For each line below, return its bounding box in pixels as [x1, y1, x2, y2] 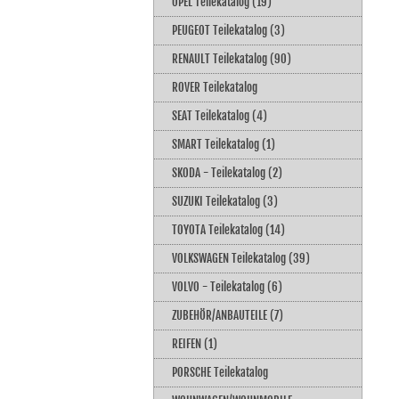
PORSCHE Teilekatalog [172, 364, 268, 379]
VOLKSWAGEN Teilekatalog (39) [172, 250, 310, 265]
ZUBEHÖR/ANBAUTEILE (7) [172, 307, 283, 322]
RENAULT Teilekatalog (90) [172, 51, 291, 66]
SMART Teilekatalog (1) [172, 136, 275, 151]
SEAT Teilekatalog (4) [172, 108, 267, 123]
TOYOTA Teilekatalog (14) [172, 222, 285, 237]
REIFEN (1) [172, 336, 217, 351]
